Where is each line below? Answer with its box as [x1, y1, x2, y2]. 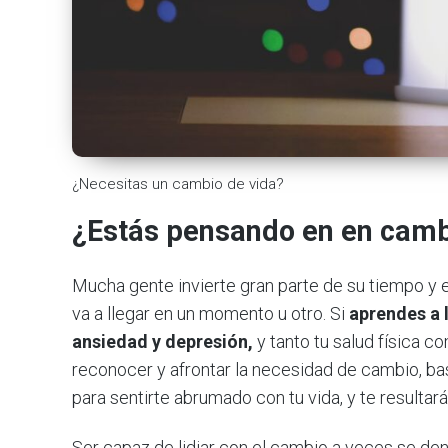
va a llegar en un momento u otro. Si [72, 303, 349, 325]
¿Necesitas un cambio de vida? [72, 174, 284, 193]
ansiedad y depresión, [72, 331, 257, 353]
